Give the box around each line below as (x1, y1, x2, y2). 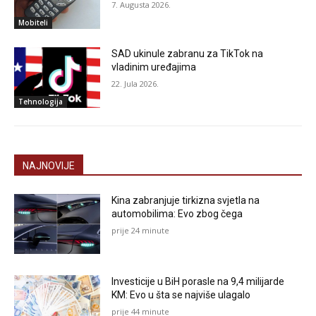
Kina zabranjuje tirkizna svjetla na (111, 194, 260, 206)
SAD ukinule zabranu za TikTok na (111, 48, 264, 60)
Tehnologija (18, 96, 63, 107)
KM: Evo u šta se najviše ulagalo (111, 289, 251, 301)
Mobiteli (18, 18, 48, 28)
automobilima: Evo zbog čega (111, 207, 243, 219)
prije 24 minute (111, 224, 170, 236)
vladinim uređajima (111, 61, 197, 73)
